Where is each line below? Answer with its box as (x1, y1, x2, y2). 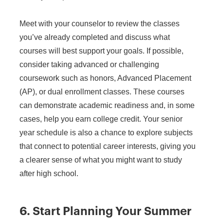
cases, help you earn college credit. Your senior (19, 114, 182, 123)
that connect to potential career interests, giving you (19, 142, 196, 150)
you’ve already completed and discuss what (19, 33, 170, 41)
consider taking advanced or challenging (19, 60, 159, 69)
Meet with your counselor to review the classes (19, 19, 180, 28)
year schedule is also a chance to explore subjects (19, 128, 193, 137)
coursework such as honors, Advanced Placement (19, 73, 191, 82)
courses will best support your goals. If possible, (19, 46, 183, 55)
